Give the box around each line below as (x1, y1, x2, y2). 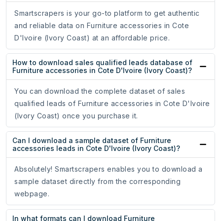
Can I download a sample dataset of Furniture (12, 136, 171, 145)
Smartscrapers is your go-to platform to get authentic (14, 9, 200, 18)
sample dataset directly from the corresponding (14, 177, 181, 186)
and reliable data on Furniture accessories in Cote (14, 21, 189, 30)
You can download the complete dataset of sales (14, 87, 185, 96)
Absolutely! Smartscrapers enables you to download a (14, 165, 203, 174)
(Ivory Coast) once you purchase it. (14, 111, 138, 120)
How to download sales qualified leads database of (12, 58, 192, 67)
